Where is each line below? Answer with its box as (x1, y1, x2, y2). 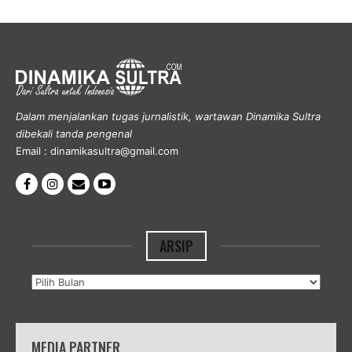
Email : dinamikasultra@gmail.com (16, 144, 178, 157)
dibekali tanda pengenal (16, 126, 132, 140)
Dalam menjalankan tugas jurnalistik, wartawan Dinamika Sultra (16, 109, 321, 123)
